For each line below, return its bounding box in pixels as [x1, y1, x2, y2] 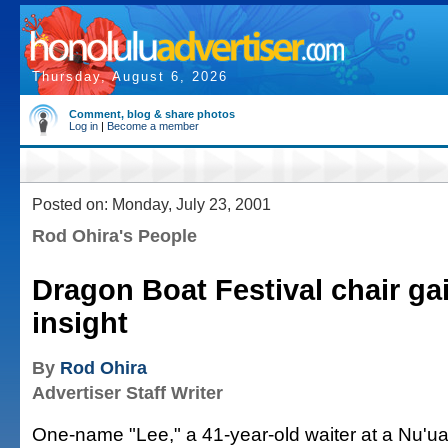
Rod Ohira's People [32, 226, 197, 246]
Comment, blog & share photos [69, 108, 235, 120]
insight [32, 307, 128, 339]
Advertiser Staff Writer [32, 383, 223, 403]
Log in [69, 120, 98, 132]
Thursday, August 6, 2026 [32, 69, 228, 84]
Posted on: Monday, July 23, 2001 [32, 195, 271, 213]
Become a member [107, 120, 199, 132]
